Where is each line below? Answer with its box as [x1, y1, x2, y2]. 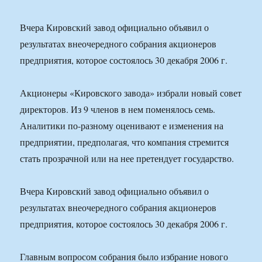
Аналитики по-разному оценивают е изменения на [20, 119, 224, 132]
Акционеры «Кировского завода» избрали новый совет [20, 87, 242, 99]
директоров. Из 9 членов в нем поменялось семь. [20, 103, 216, 116]
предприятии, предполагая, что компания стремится [20, 136, 229, 149]
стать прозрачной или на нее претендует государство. [20, 152, 235, 165]
